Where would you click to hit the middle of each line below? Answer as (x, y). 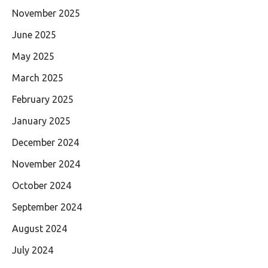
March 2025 (38, 78)
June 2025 (34, 35)
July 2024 (33, 250)
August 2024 (39, 229)
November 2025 (46, 13)
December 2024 (45, 143)
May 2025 (33, 57)
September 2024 (47, 207)
